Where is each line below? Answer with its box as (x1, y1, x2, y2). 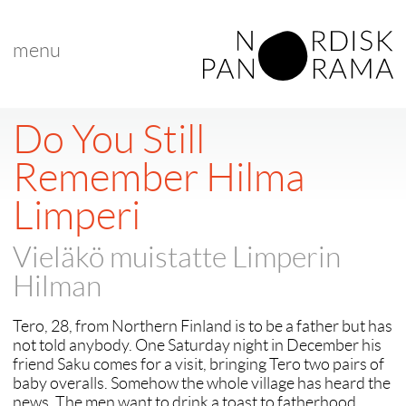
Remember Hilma (13, 156, 304, 199)
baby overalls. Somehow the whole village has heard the (13, 374, 391, 392)
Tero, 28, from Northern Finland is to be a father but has (13, 317, 392, 335)
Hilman (13, 270, 101, 303)
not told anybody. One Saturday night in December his (13, 336, 382, 354)
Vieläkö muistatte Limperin (13, 241, 341, 274)
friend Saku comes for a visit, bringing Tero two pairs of (13, 355, 384, 373)
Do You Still (13, 118, 205, 161)
